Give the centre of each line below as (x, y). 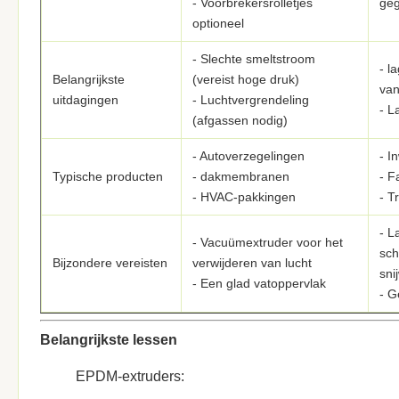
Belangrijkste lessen (109, 340)
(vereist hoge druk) (246, 79)
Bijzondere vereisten (110, 263)
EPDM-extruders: (130, 376)
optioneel (218, 23)
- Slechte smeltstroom (254, 59)
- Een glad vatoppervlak (259, 283)
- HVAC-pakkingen (244, 197)
